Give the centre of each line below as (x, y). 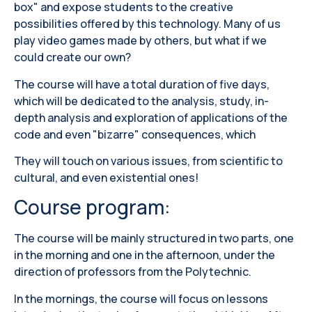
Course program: (92, 207)
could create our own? (72, 57)
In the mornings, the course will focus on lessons (141, 298)
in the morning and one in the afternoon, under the (145, 255)
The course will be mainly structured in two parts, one (154, 239)
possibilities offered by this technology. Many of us (147, 24)
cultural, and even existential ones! (106, 177)
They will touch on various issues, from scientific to (148, 161)
